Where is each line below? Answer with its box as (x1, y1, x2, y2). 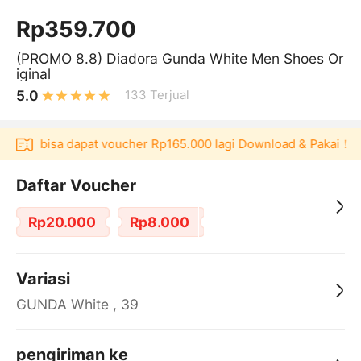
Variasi (15, 268, 70, 288)
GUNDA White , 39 (15, 295, 139, 313)
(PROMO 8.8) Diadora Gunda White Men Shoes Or (15, 49, 343, 67)
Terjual (150, 88, 190, 103)
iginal (15, 64, 51, 82)
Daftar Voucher (15, 175, 136, 195)
